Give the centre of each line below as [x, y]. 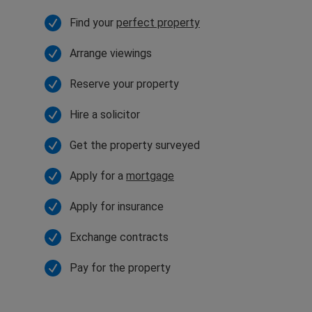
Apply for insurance [117, 206]
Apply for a [98, 175]
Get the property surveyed [135, 145]
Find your [93, 22]
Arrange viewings [111, 53]
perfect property [158, 22]
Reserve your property [124, 84]
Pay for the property [120, 267]
